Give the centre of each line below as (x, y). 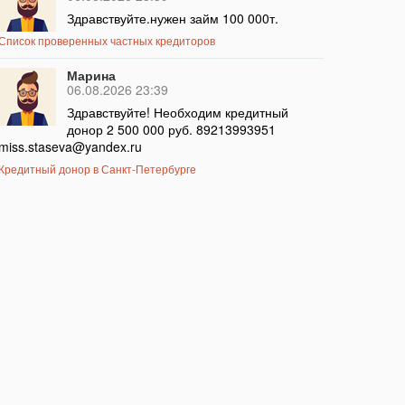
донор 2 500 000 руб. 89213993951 (171, 130)
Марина (91, 75)
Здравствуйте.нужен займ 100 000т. (172, 19)
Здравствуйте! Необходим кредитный (177, 113)
